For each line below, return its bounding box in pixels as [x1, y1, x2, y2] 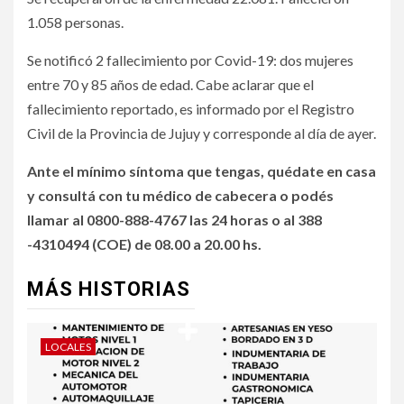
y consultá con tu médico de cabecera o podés [27, 187, 334, 205]
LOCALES [45, 340, 91, 354]
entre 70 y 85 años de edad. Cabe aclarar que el [27, 76, 314, 94]
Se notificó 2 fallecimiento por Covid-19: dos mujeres [27, 51, 353, 69]
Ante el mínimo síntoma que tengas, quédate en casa [27, 162, 376, 180]
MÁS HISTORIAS [27, 278, 190, 301]
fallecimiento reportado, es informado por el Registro [27, 100, 354, 118]
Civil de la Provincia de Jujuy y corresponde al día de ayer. [27, 124, 376, 142]
